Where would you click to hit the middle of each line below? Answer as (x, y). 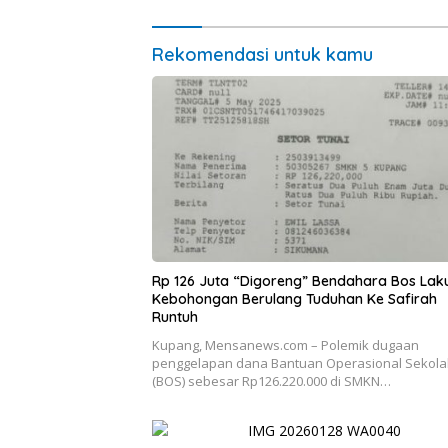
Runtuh (175, 316)
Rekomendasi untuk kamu (262, 55)
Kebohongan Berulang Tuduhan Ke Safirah (294, 298)
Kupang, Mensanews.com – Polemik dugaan (285, 344)
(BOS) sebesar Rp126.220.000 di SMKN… (271, 380)
